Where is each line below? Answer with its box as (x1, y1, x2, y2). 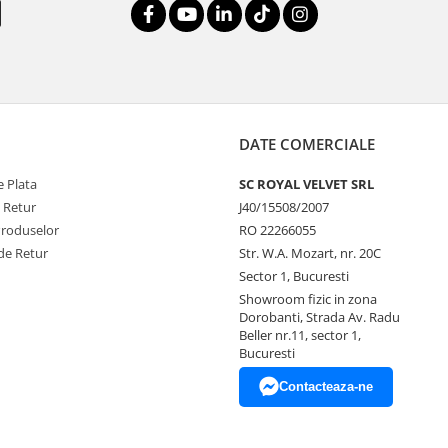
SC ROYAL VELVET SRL (239, 175, 374, 193)
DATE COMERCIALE (239, 134, 375, 154)
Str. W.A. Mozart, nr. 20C (239, 244, 381, 262)
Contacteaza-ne (279, 379, 373, 394)
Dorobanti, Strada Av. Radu (239, 308, 400, 326)
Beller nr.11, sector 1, (239, 326, 361, 344)
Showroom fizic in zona (239, 290, 377, 308)
